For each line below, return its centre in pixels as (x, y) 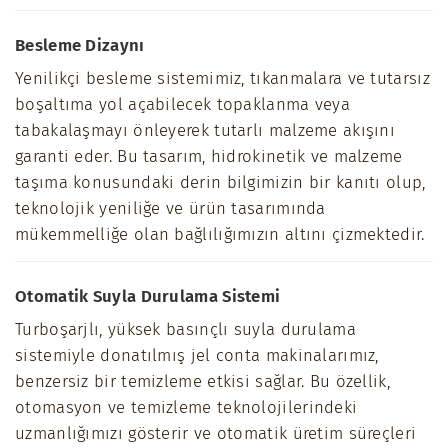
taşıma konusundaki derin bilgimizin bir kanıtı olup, (220, 182)
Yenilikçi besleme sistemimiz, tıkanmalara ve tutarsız (222, 78)
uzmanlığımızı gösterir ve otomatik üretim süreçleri (216, 433)
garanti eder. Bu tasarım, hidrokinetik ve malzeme (209, 156)
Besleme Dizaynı (80, 45)
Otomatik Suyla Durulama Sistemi (148, 296)
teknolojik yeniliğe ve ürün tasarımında (170, 208)
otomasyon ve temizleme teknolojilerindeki (186, 407)
